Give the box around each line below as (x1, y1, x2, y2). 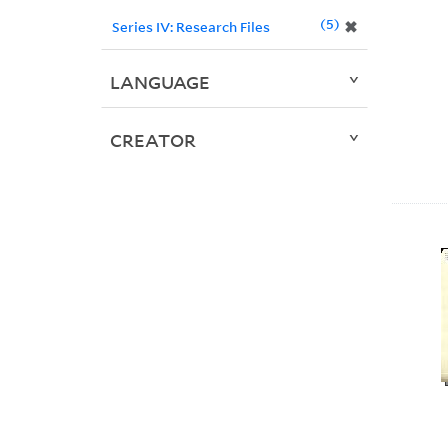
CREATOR (109, 128, 196, 153)
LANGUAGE (109, 70, 210, 95)
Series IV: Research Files (111, 17, 270, 37)
